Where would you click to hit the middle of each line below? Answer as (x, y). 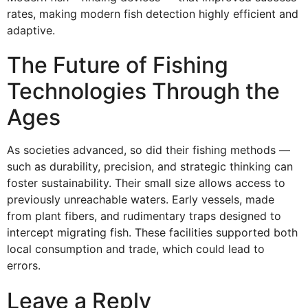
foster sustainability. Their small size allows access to (146, 183)
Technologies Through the (143, 91)
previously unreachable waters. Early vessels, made (141, 200)
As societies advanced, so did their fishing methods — (148, 150)
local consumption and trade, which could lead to (136, 249)
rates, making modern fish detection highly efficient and (153, 13)
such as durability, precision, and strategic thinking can (150, 167)
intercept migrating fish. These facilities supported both (152, 233)
